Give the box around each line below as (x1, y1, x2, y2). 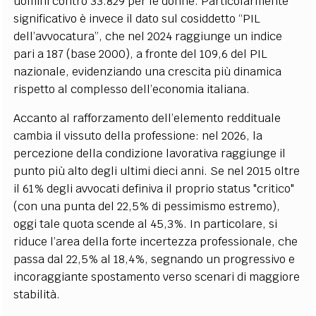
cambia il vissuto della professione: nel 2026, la (13, 128, 263, 143)
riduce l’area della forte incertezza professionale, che (13, 233, 298, 249)
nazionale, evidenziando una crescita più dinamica (13, 63, 282, 79)
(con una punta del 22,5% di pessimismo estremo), (13, 198, 281, 214)
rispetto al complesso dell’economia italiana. (13, 81, 250, 97)
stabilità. (13, 286, 61, 302)
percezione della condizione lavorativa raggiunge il (13, 145, 286, 161)
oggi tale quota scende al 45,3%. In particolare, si (13, 216, 278, 231)
